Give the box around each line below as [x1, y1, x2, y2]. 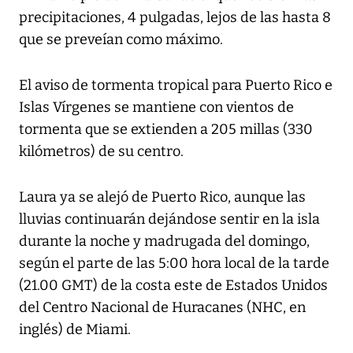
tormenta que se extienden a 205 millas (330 [19, 121, 313, 139]
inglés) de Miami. [19, 321, 131, 339]
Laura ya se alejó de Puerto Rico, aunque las [19, 188, 306, 206]
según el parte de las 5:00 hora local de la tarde [19, 255, 329, 273]
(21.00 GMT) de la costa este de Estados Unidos [19, 277, 328, 295]
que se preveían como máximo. [19, 31, 223, 49]
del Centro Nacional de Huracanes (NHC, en [19, 299, 306, 317]
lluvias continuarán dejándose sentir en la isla [19, 210, 320, 229]
